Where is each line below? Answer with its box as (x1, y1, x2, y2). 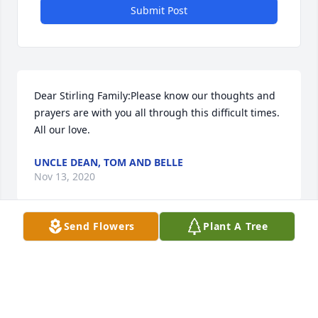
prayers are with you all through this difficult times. (34, 106, 283, 120)
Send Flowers (63, 219, 136, 233)
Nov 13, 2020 (34, 170, 95, 184)
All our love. (34, 123, 90, 137)
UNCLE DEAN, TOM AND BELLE (34, 155, 183, 170)
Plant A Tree (203, 219, 268, 233)
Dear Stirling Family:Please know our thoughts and (34, 89, 275, 103)
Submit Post (131, 4, 187, 18)
